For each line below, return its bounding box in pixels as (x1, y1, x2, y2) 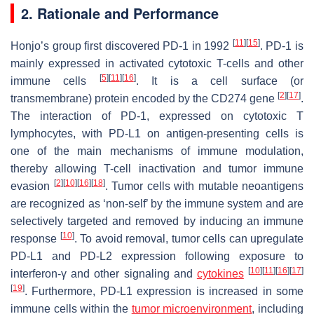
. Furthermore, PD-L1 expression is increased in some (25, 285, 303, 298)
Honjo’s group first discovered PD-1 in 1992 (11, 40, 233, 53)
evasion (11, 180, 54, 193)
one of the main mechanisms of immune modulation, (11, 145, 303, 158)
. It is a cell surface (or (135, 75, 303, 88)
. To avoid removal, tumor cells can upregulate (74, 233, 303, 245)
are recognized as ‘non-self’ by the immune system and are (11, 198, 303, 210)
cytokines (196, 268, 244, 280)
